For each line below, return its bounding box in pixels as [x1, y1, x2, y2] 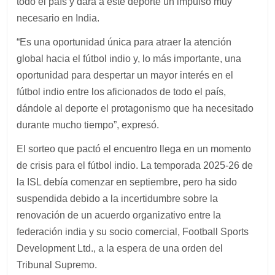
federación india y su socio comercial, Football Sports [17, 227, 249, 237]
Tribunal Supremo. [17, 260, 98, 270]
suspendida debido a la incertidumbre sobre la [17, 193, 219, 204]
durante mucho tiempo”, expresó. [17, 120, 160, 130]
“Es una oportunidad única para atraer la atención [17, 37, 232, 47]
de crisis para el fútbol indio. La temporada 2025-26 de [17, 160, 254, 171]
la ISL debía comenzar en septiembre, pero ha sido [17, 177, 238, 187]
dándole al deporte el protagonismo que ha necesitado [17, 103, 254, 114]
